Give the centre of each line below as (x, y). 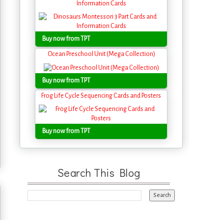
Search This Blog (99, 172)
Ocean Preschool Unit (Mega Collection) (101, 54)
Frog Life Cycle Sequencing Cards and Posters (101, 96)
